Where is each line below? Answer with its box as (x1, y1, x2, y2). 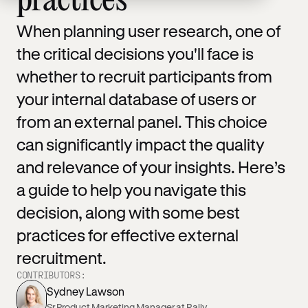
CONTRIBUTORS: (16, 269, 86, 280)
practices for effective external (16, 225, 239, 245)
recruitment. (16, 248, 107, 267)
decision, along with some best (16, 203, 240, 222)
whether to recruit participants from (16, 67, 272, 86)
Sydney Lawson (47, 285, 124, 298)
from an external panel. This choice (16, 112, 267, 131)
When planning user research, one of (16, 21, 280, 41)
